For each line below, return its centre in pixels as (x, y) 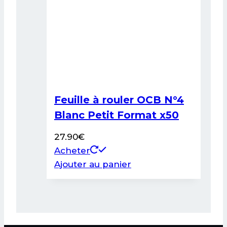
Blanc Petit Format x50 (117, 115)
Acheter (72, 150)
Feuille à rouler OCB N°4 (119, 100)
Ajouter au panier (93, 164)
